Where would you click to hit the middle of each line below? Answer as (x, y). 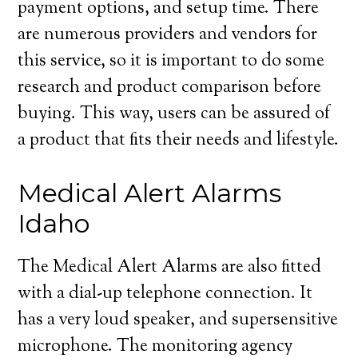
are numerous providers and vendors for (168, 35)
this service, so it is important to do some (171, 62)
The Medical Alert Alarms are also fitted (170, 268)
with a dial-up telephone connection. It (165, 294)
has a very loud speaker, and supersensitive (178, 320)
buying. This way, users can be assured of (174, 114)
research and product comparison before (170, 88)
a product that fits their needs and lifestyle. (179, 141)
